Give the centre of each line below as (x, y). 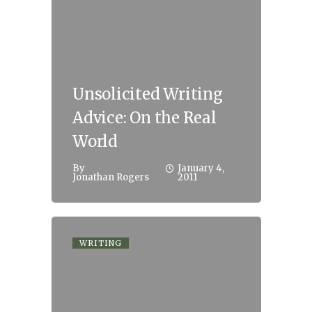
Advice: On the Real (145, 117)
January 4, (201, 168)
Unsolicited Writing (148, 94)
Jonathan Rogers (111, 177)
